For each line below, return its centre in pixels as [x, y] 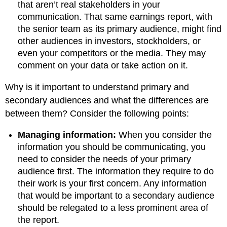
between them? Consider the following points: [97, 113]
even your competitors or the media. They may [112, 53]
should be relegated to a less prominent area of [113, 208]
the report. [39, 220]
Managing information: [67, 135]
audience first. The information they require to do [116, 172]
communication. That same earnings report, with [115, 17]
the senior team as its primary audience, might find [120, 29]
